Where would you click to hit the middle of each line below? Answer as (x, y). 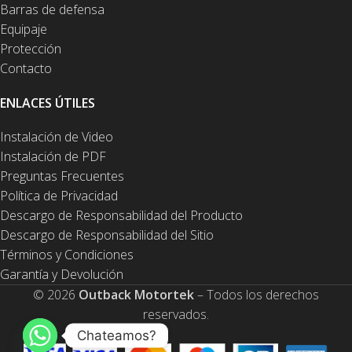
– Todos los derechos (257, 295)
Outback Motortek (136, 295)
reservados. (176, 315)
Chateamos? (117, 335)
